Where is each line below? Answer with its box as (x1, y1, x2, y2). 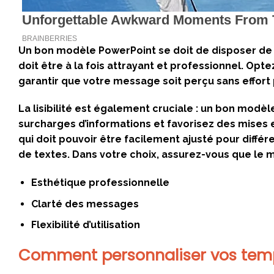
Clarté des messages (31, 198, 139, 210)
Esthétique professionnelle (31, 177, 169, 189)
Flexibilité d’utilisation (31, 219, 140, 231)
